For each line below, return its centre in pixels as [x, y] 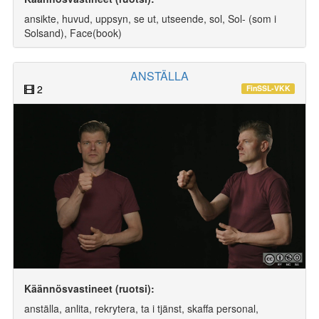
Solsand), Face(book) [73, 33]
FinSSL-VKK [268, 88]
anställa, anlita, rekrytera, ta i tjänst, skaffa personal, [141, 308]
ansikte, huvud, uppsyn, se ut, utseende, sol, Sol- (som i [150, 19]
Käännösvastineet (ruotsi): [89, 288]
